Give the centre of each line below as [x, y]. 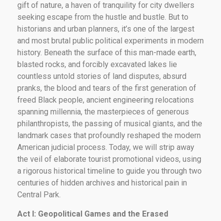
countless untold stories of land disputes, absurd [102, 76]
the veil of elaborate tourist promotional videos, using [109, 159]
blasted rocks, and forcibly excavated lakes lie [97, 64]
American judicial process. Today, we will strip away [106, 147]
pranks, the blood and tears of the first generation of [107, 88]
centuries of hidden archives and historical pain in [102, 183]
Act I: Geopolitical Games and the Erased [93, 214]
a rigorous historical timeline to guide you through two [110, 171]
